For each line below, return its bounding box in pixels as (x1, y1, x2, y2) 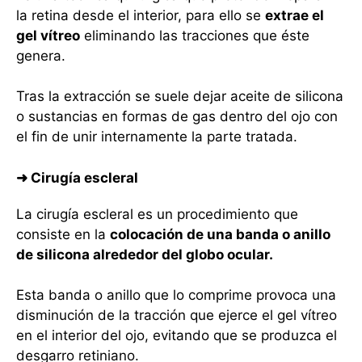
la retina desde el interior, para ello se (16, 6, 265, 23)
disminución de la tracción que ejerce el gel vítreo (16, 307, 337, 324)
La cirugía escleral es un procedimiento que (16, 205, 298, 222)
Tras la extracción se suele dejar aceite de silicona (16, 88, 343, 105)
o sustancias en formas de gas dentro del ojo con (16, 108, 338, 125)
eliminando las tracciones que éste (80, 27, 309, 44)
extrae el (265, 6, 324, 23)
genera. (16, 47, 65, 64)
